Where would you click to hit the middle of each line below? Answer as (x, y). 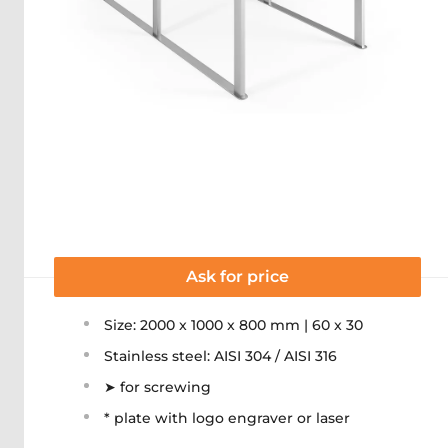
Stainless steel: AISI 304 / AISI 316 (220, 356)
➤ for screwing (157, 387)
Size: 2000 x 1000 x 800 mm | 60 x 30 (233, 325)
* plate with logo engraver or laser (227, 418)
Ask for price (237, 276)
